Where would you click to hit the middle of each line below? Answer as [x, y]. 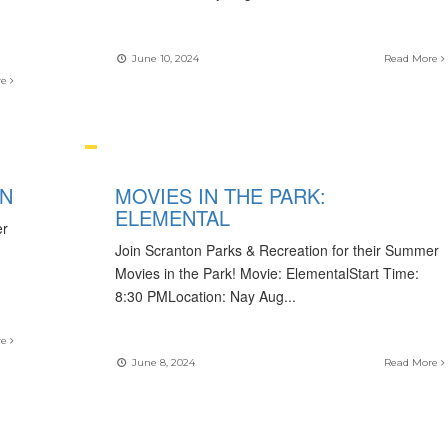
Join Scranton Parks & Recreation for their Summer [276, 250]
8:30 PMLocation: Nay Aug [199, 296]
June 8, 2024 [161, 362]
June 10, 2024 [163, 58]
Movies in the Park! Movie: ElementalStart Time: [266, 273]
